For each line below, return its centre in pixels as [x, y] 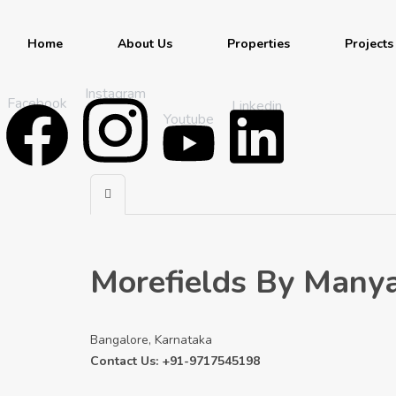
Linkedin [257, 106]
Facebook [37, 104]
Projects [369, 44]
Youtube [189, 120]
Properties [259, 44]
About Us [145, 44]
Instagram [115, 94]
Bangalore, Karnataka [151, 340]
